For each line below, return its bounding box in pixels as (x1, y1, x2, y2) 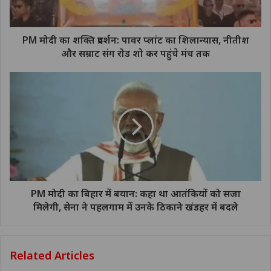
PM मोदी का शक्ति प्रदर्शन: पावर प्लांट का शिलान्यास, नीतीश (22, 33, 249, 47)
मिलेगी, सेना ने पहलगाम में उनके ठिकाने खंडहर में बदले (33, 200, 238, 214)
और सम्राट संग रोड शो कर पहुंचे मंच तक (61, 46, 210, 60)
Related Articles (10, 247, 94, 263)
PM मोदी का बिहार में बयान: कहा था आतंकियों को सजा (30, 186, 241, 200)
